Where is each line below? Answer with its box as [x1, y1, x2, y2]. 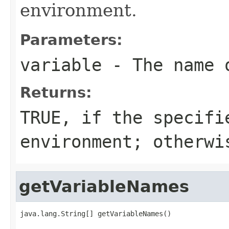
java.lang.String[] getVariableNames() [20, 209, 171, 218]
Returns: [20, 83, 92, 101]
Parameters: [20, 31, 123, 49]
